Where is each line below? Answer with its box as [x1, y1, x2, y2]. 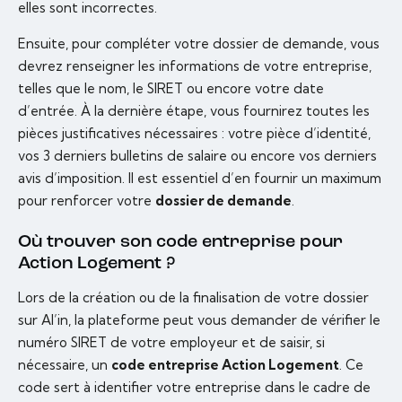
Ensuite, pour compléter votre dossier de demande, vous [18, 35, 380, 53]
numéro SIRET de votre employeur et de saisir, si [18, 334, 325, 352]
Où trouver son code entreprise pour [18, 233, 343, 252]
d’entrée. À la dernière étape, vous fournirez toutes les [18, 102, 370, 120]
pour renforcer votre [18, 192, 155, 210]
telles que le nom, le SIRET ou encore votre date [18, 80, 324, 98]
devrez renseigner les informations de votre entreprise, [18, 57, 371, 75]
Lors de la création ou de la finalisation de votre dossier [18, 289, 369, 307]
